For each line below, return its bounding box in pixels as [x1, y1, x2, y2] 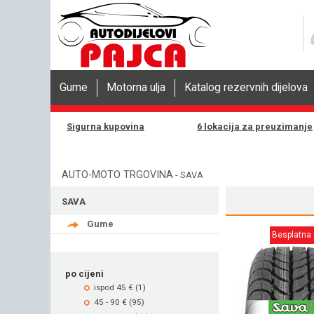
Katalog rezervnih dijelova [184, 81, 308, 94]
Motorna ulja [107, 81, 165, 94]
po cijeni [65, 268, 104, 279]
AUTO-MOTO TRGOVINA [62, 169, 173, 181]
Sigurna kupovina [67, 121, 144, 132]
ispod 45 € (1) [94, 282, 146, 292]
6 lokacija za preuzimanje [197, 121, 313, 132]
